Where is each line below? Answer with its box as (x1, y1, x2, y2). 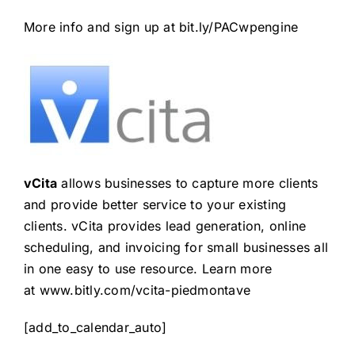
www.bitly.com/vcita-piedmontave (39, 282, 251, 299)
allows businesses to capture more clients (57, 175, 319, 192)
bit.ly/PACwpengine (179, 19, 299, 36)
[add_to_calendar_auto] (23, 319, 167, 336)
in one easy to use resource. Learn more (23, 261, 273, 277)
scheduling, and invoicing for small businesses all (23, 239, 328, 256)
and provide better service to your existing (23, 197, 287, 213)
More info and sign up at (23, 19, 179, 36)
